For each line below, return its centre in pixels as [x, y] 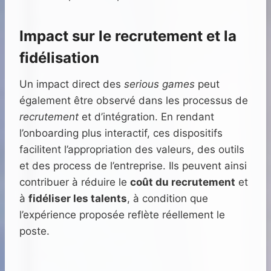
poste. [34, 231]
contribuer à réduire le [75, 182]
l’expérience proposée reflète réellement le [122, 215]
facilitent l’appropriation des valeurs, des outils [132, 150]
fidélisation [59, 58]
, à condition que [168, 199]
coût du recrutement [183, 182]
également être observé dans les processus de [134, 101]
